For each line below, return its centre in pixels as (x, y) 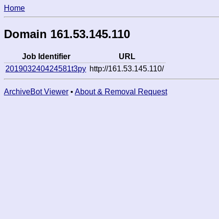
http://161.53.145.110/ (127, 68)
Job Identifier (46, 56)
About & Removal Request (121, 91)
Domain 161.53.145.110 (67, 34)
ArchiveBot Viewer (36, 91)
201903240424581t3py (46, 68)
